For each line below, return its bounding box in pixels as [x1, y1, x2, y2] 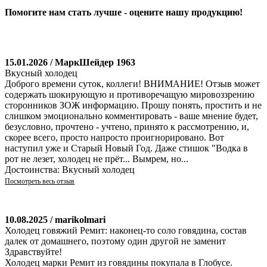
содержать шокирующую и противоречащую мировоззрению [5, 89, 254, 100]
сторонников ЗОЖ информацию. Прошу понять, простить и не [5, 100, 262, 110]
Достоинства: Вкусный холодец [5, 164, 135, 175]
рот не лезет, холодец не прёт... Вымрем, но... [5, 153, 188, 164]
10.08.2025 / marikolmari [5, 214, 105, 225]
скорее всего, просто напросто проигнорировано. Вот [5, 132, 224, 142]
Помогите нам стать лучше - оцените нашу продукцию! [5, 7, 243, 17]
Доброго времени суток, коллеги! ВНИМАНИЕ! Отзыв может [5, 78, 260, 89]
